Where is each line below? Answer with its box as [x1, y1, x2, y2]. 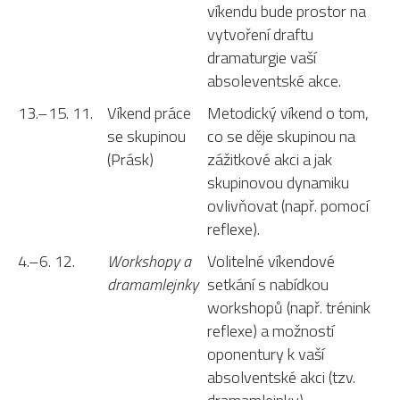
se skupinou [107, 123, 186, 148]
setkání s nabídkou [207, 271, 329, 296]
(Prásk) [107, 146, 154, 171]
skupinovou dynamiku [207, 170, 349, 195]
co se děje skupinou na [207, 123, 355, 148]
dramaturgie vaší [207, 45, 316, 70]
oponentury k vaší [207, 341, 324, 366]
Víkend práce [107, 100, 191, 125]
